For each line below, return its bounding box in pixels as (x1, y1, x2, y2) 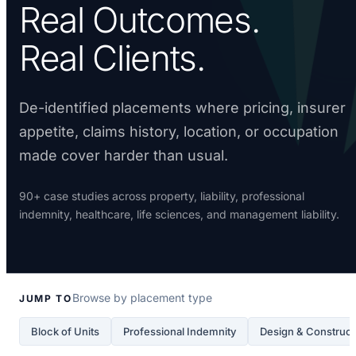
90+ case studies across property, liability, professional (19, 188, 304, 203)
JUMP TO (19, 292, 72, 304)
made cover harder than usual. (19, 146, 228, 164)
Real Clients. (19, 36, 205, 79)
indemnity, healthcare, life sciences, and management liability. (19, 207, 339, 221)
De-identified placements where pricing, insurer (19, 99, 346, 116)
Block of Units (31, 324, 99, 338)
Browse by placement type (72, 290, 212, 304)
